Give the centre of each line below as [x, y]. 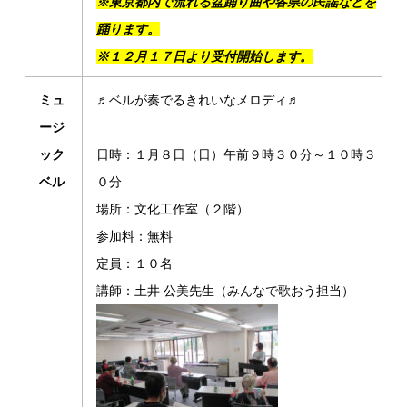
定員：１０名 [135, 263]
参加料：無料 [135, 236]
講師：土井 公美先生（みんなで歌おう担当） [226, 291]
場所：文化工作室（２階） [173, 209]
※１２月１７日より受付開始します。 [205, 56]
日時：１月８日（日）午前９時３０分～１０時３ [237, 154]
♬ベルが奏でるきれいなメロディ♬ [199, 100]
